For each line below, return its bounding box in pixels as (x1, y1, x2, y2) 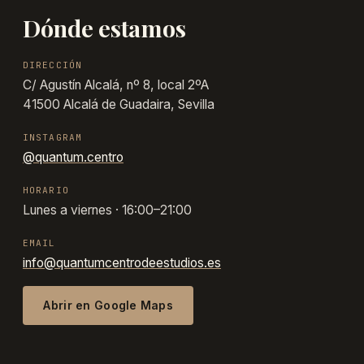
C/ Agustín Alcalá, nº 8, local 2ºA (23, 76, 209, 93)
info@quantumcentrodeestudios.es (23, 254, 221, 271)
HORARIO (23, 184, 69, 196)
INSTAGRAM (23, 131, 83, 143)
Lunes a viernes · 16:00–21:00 (23, 201, 192, 218)
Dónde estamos (23, 11, 186, 43)
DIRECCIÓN (23, 58, 83, 71)
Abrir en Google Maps (43, 298, 174, 313)
